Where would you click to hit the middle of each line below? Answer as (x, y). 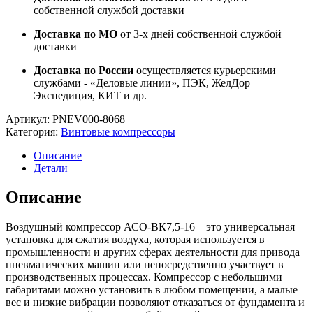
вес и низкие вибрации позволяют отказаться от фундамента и (155, 303)
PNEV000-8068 (89, 119)
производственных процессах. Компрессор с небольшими (144, 277)
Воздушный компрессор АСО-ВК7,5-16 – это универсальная (150, 227)
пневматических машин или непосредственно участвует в (145, 265)
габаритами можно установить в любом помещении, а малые (152, 290)
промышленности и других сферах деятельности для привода (153, 252)
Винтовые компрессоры (118, 131)
